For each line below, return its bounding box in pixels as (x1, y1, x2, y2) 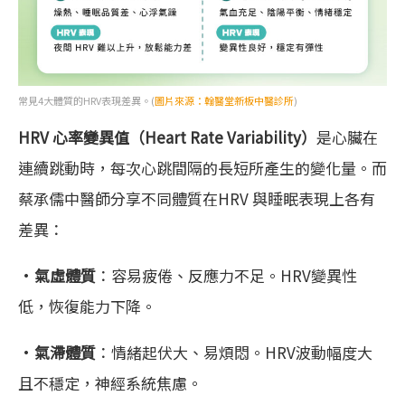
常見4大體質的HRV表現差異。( (18, 93, 155, 108)
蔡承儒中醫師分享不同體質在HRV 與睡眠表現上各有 (18, 187, 375, 211)
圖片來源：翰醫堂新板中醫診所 (155, 93, 294, 108)
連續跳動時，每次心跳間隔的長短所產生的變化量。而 (18, 156, 387, 180)
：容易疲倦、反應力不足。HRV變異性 (96, 264, 357, 287)
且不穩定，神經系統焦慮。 (18, 372, 202, 395)
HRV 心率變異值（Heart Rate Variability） (18, 126, 316, 149)
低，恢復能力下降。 (18, 295, 156, 318)
